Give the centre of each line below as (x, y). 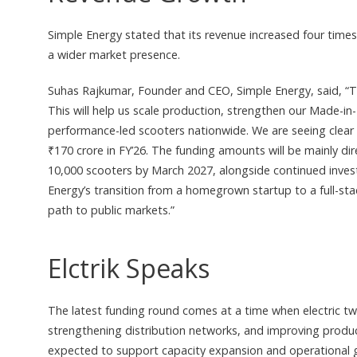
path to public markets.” (111, 210)
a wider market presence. (114, 55)
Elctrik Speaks (129, 269)
